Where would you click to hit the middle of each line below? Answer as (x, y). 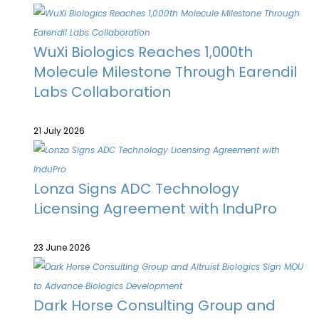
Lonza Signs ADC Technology (136, 189)
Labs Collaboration (102, 92)
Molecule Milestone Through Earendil (165, 72)
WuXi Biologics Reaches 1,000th (143, 52)
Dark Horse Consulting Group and (155, 305)
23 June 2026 (62, 247)
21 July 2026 (59, 131)
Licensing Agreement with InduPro (155, 209)
